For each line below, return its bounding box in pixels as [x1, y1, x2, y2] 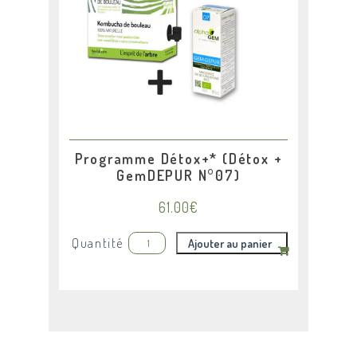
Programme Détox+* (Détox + [74, 150, 283, 168]
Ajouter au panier [187, 236, 272, 251]
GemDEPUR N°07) [116, 167, 241, 185]
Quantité [72, 235, 124, 252]
